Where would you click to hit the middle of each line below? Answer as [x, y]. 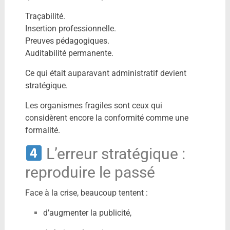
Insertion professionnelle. [70, 28]
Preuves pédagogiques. [67, 41]
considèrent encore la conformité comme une [107, 118]
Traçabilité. [45, 16]
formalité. [42, 130]
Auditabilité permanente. [69, 53]
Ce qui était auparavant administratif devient [106, 73]
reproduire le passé [90, 172]
